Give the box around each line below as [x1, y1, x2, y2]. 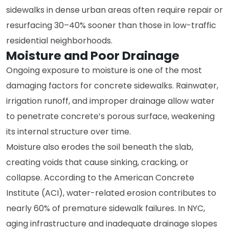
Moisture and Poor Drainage [6, 47, 179, 64]
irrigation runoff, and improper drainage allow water [6, 95, 215, 107]
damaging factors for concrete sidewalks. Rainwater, [6, 80, 218, 91]
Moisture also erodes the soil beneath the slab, [6, 141, 193, 153]
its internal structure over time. [6, 126, 131, 138]
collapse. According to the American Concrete [6, 172, 194, 184]
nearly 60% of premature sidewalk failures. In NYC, [6, 202, 205, 214]
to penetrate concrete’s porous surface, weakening [6, 110, 215, 122]
